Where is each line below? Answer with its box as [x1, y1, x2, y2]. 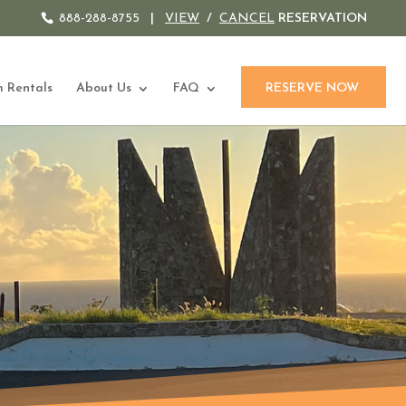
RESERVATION [275, 11, 367, 25]
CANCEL [219, 11, 275, 25]
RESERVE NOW [266, 82, 359, 96]
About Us [76, 82, 131, 96]
